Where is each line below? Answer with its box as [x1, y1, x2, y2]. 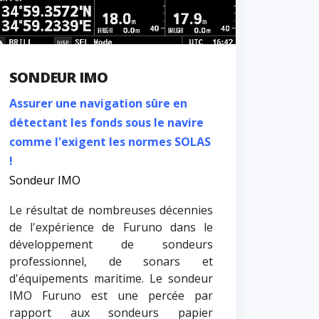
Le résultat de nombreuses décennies [9, 202, 213, 219]
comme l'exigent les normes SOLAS [9, 134, 211, 150]
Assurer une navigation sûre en [9, 95, 187, 112]
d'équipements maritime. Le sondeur [9, 271, 213, 287]
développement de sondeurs [9, 236, 213, 253]
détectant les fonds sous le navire [9, 115, 204, 131]
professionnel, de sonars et [9, 253, 213, 270]
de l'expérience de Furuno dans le [9, 219, 213, 236]
